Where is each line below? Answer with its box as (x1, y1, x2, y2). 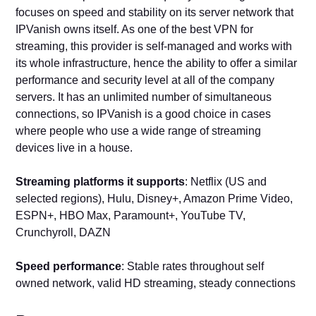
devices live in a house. (16, 141, 133, 154)
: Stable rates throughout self (121, 260, 265, 272)
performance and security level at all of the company (16, 73, 275, 86)
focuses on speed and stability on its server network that (16, 6, 294, 18)
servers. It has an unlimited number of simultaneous (16, 90, 272, 103)
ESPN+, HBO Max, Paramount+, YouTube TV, (16, 209, 246, 221)
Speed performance (16, 260, 122, 272)
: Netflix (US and (185, 175, 267, 188)
